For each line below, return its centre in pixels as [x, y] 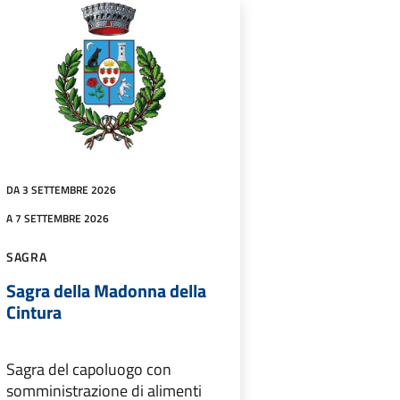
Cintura [33, 312]
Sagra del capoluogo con [88, 369]
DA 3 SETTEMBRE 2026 [61, 189]
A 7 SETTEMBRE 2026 [57, 218]
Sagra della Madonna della [106, 290]
